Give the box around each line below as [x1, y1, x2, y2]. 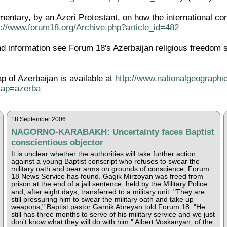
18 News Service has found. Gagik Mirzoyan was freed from [11, 172, 203, 180]
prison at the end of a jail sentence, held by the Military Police [11, 180, 207, 188]
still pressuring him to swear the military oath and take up [11, 195, 194, 203]
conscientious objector [11, 137, 103, 147]
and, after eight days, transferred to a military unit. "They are [11, 187, 205, 196]
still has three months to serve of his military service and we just [11, 210, 215, 218]
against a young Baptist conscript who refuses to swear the [11, 157, 200, 165]
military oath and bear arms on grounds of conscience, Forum [11, 165, 209, 173]
